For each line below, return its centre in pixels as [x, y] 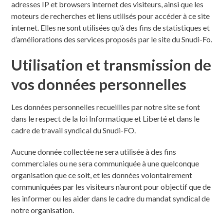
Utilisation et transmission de [111, 64]
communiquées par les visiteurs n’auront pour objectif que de [111, 186]
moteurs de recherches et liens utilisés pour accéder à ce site [110, 16]
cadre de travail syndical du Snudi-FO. [73, 130]
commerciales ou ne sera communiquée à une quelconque [105, 163]
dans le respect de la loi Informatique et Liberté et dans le [105, 118]
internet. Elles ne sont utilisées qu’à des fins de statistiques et [110, 27]
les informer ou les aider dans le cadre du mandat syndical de [110, 198]
